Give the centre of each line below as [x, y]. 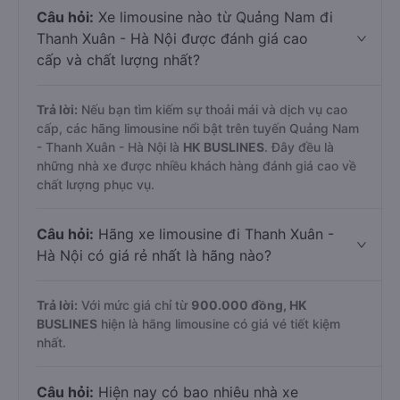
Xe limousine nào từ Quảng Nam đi [213, 17]
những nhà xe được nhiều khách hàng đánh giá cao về [196, 166]
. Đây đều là [299, 147]
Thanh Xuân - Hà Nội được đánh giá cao [172, 38]
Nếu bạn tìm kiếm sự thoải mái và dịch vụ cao [212, 109]
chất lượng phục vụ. [96, 184]
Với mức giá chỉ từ [134, 305]
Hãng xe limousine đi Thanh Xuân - [214, 234]
